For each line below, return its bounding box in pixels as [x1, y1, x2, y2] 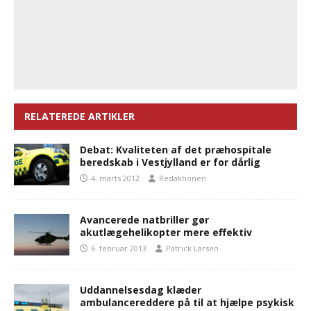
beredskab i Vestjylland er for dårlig [80, 155, 260, 169]
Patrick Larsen [166, 243, 219, 254]
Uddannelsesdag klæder [80, 283, 201, 297]
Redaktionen [159, 173, 206, 184]
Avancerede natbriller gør [80, 213, 209, 227]
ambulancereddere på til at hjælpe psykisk [80, 296, 294, 310]
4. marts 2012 [91, 173, 140, 184]
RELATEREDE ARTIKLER [24, 110, 135, 124]
